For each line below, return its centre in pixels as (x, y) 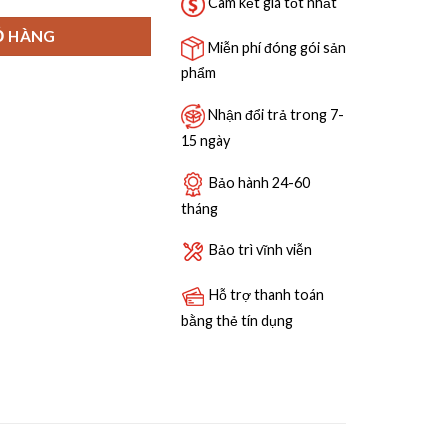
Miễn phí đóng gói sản (275, 47)
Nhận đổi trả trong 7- (274, 115)
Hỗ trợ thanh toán (265, 294)
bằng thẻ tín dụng (237, 320)
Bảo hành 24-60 (258, 182)
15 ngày (205, 140)
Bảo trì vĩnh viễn (259, 250)
